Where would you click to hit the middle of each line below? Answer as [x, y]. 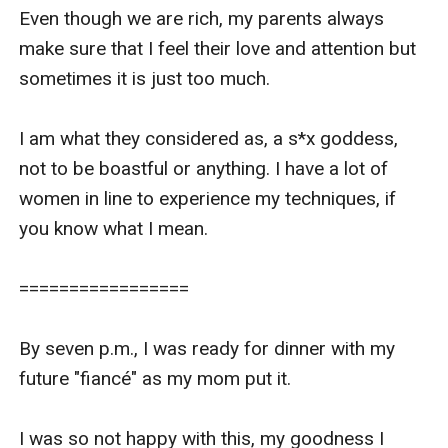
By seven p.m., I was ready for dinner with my [207, 348]
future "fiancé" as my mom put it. [155, 378]
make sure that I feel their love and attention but [218, 48]
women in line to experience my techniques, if [208, 198]
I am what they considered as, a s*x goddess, [209, 138]
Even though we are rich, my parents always [202, 18]
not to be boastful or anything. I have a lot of [204, 168]
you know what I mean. [114, 228]
